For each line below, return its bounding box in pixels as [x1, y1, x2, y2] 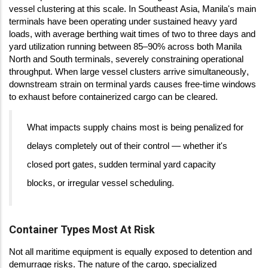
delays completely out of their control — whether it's [27, 141, 227, 151]
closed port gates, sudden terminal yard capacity [27, 160, 216, 170]
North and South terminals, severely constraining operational [9, 54, 243, 65]
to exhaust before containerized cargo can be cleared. [9, 92, 218, 102]
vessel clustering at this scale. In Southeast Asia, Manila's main [9, 4, 256, 14]
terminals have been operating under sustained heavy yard [9, 17, 237, 27]
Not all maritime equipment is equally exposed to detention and [9, 247, 252, 257]
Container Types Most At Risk [9, 223, 157, 236]
